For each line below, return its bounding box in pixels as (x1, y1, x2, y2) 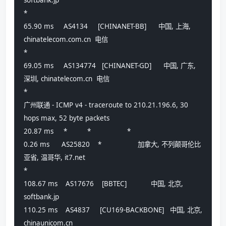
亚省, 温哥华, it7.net (24, 152, 85, 162)
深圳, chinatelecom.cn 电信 (24, 74, 109, 83)
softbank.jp (24, 192, 59, 201)
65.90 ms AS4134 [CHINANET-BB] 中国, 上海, (24, 21, 191, 31)
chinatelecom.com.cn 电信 (24, 34, 108, 44)
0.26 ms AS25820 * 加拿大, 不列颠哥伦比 (24, 139, 201, 149)
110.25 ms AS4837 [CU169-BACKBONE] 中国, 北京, (24, 205, 202, 214)
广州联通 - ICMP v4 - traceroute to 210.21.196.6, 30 (24, 100, 188, 109)
